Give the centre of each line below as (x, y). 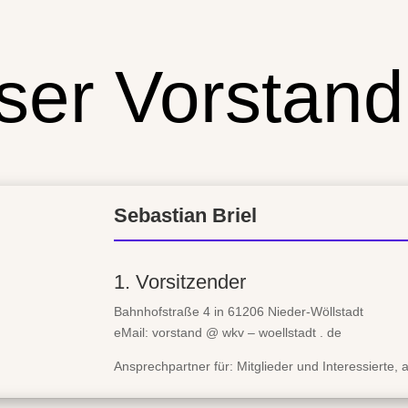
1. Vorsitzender (180, 282)
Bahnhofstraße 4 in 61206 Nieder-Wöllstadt (239, 312)
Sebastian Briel (185, 216)
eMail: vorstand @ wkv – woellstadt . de (228, 333)
